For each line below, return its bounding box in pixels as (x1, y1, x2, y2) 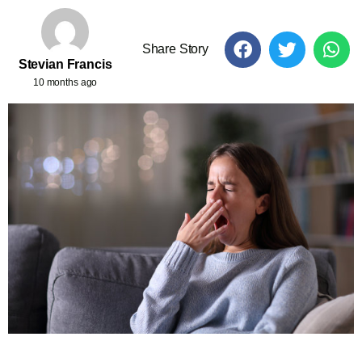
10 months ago (32, 76, 98, 88)
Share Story (141, 42, 208, 57)
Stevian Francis (18, 57, 112, 71)
